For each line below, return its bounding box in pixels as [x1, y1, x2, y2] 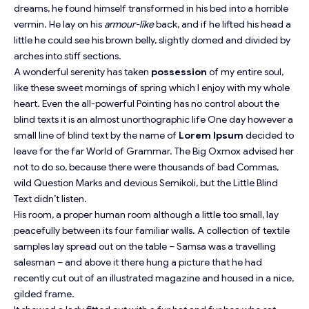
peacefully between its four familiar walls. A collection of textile [14, 224, 290, 237]
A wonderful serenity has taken [14, 66, 151, 79]
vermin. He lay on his [14, 18, 104, 31]
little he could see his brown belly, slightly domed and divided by [14, 34, 290, 47]
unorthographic [121, 113, 190, 126]
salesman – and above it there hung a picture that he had [14, 256, 262, 269]
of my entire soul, [207, 66, 283, 79]
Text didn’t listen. [14, 192, 87, 206]
